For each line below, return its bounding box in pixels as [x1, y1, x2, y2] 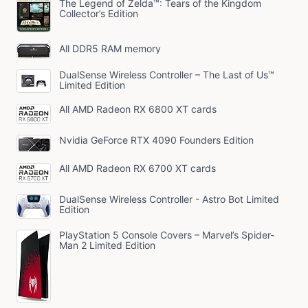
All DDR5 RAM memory [59, 42, 161, 54]
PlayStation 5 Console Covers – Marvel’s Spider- [59, 228, 274, 241]
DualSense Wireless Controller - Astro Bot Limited [59, 192, 279, 205]
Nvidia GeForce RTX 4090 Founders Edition [59, 133, 254, 146]
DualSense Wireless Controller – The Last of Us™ [59, 68, 274, 80]
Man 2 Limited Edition [59, 239, 155, 251]
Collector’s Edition [59, 7, 138, 19]
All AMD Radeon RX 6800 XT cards [59, 102, 217, 115]
